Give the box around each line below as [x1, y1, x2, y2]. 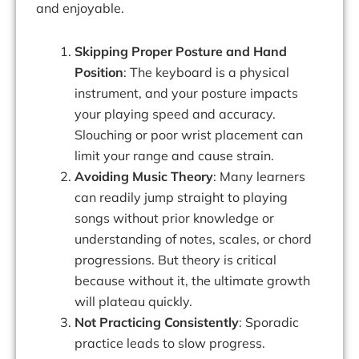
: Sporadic [239, 314, 299, 331]
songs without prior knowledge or [75, 210, 274, 227]
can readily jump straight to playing [75, 189, 288, 206]
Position [75, 64, 123, 81]
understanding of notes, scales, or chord [75, 231, 312, 248]
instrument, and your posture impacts [75, 85, 298, 102]
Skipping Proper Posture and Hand [75, 43, 287, 60]
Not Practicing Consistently [75, 314, 239, 331]
